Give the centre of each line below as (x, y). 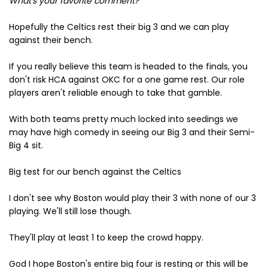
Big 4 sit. (26, 145)
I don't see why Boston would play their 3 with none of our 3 (133, 198)
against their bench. (51, 40)
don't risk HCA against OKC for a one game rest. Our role (127, 80)
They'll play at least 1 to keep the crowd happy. (106, 237)
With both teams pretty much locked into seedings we (124, 119)
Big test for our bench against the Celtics (95, 172)
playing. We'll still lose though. (70, 211)
